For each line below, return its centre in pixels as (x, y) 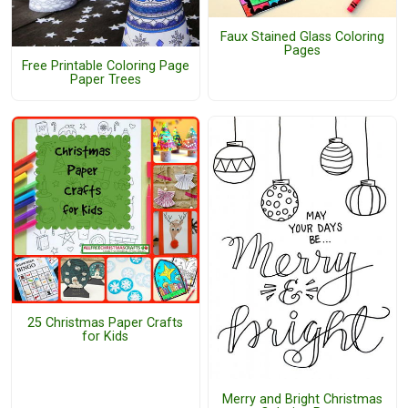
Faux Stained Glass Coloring (302, 36)
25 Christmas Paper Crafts (106, 323)
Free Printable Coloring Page (105, 66)
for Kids (106, 337)
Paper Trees (105, 80)
